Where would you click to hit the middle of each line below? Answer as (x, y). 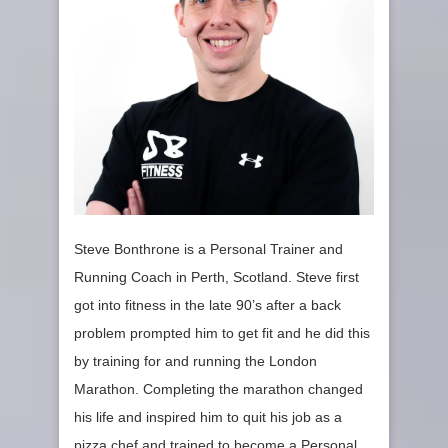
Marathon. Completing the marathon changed (218, 389)
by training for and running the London (195, 361)
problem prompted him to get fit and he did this (222, 333)
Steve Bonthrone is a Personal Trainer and (208, 249)
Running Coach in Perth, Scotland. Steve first (216, 277)
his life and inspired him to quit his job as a (208, 417)
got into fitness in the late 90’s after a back (207, 305)
